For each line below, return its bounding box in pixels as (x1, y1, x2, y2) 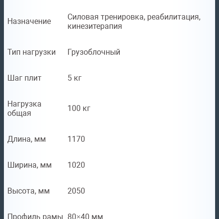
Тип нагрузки (7, 47, 56, 57)
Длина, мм (7, 134, 46, 144)
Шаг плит (7, 73, 42, 83)
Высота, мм (7, 186, 50, 196)
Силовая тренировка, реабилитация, (67, 12, 200, 22)
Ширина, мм (7, 160, 52, 170)
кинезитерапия (67, 22, 122, 31)
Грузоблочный (67, 47, 120, 57)
